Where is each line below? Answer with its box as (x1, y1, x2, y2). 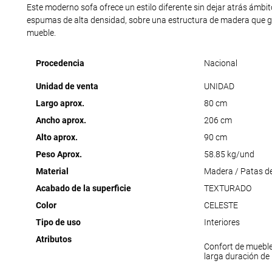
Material (35, 166, 69, 177)
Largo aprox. (35, 98, 84, 109)
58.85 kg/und (203, 149, 254, 160)
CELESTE (203, 200, 238, 211)
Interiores (203, 217, 240, 228)
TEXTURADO (203, 183, 251, 194)
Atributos (35, 234, 72, 245)
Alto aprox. (35, 132, 78, 143)
